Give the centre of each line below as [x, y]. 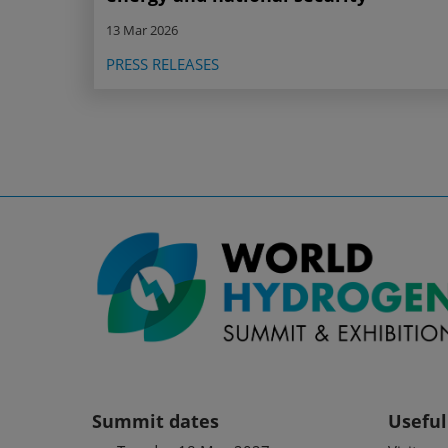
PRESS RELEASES [162, 64]
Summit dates [155, 420]
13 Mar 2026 [142, 30]
